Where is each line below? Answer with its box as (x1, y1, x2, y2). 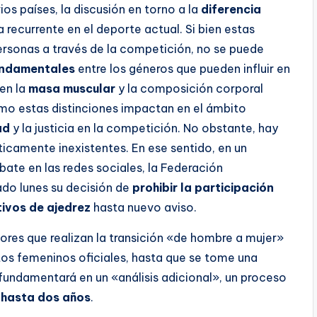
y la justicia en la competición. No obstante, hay (10, 121, 278, 136)
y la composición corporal (115, 81, 263, 96)
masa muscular (28, 81, 115, 96)
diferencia (201, 2, 261, 17)
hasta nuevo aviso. (91, 200, 197, 215)
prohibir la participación (132, 180, 274, 195)
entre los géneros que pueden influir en (75, 62, 290, 76)
